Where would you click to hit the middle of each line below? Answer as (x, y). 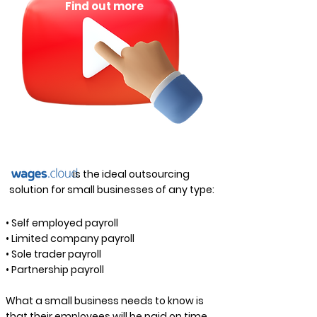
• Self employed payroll (62, 223)
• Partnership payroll (55, 270)
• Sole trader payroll (53, 254)
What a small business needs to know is (105, 301)
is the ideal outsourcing (99, 174)
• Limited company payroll (70, 238)
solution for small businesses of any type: (112, 190)
